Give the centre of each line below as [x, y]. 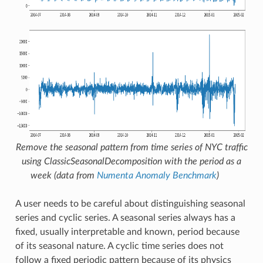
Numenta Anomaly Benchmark [157, 175]
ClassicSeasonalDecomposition [103, 161]
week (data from [64, 175]
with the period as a [202, 161]
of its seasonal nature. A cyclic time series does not [119, 246]
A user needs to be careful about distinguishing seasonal [130, 203]
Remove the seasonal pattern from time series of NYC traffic [131, 147]
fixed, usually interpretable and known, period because [127, 232]
